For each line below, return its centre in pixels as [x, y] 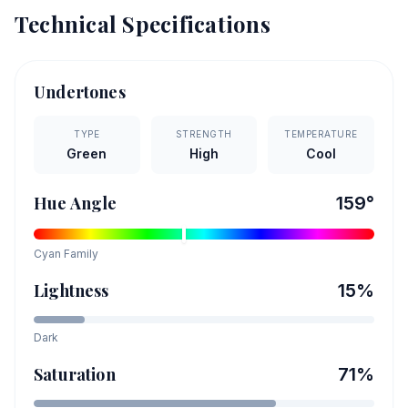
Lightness [71, 291]
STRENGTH [204, 134]
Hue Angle [76, 203]
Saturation [75, 374]
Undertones [80, 92]
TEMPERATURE [321, 134]
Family [80, 254]
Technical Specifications [143, 24]
